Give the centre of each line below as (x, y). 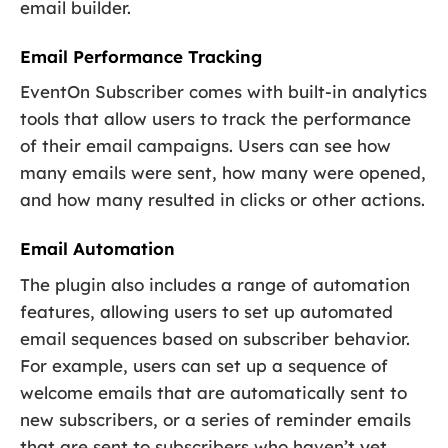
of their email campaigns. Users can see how (205, 146)
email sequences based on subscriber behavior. (215, 338)
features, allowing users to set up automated (206, 311)
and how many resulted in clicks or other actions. (222, 200)
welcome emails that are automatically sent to (213, 392)
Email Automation (97, 249)
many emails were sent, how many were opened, (223, 173)
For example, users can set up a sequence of (204, 365)
